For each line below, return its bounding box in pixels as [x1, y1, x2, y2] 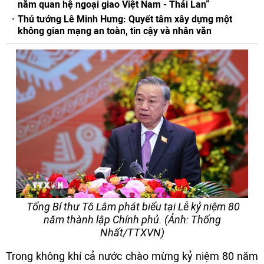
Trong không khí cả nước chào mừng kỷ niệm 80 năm [6, 250, 258, 262]
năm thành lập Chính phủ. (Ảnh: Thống [43, 213, 221, 226]
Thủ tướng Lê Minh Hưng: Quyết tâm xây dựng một [18, 14, 232, 25]
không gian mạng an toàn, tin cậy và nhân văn [18, 25, 212, 37]
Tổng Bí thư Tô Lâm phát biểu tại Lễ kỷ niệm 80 [24, 200, 240, 213]
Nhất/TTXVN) [100, 226, 164, 239]
